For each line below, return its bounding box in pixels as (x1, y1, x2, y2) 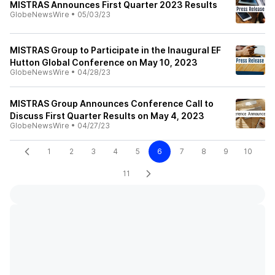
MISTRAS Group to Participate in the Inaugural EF (10, 45, 221, 55)
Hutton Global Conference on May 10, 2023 (10, 57, 198, 68)
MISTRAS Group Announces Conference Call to (10, 98, 214, 109)
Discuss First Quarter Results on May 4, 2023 (10, 110, 204, 121)
